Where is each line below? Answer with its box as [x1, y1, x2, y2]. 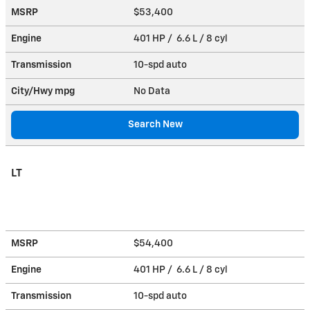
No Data [134, 86, 174, 96]
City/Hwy [11, 86, 55, 96]
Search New [127, 119, 183, 129]
